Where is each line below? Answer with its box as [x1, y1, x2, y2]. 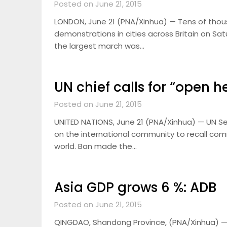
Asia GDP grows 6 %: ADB [54, 178, 216, 197]
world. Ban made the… [54, 141, 137, 152]
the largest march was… [54, 41, 144, 51]
